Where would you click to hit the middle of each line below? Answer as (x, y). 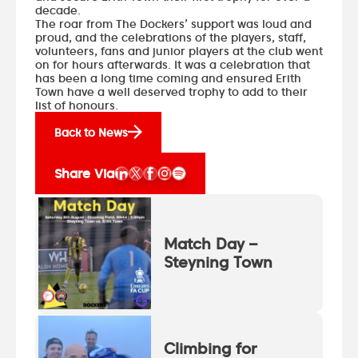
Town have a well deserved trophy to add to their (171, 91)
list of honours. (77, 105)
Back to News (91, 132)
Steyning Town (218, 262)
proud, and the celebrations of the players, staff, (171, 37)
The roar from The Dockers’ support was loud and (173, 23)
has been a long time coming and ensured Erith (168, 78)
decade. (58, 10)
